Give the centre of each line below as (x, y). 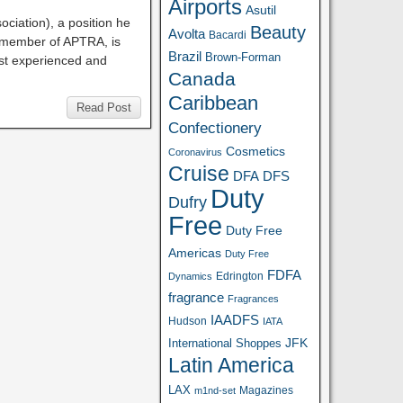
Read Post (104, 107)
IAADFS (235, 320)
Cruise (199, 174)
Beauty (278, 32)
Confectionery (215, 128)
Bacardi (228, 35)
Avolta (187, 34)
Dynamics (191, 276)
